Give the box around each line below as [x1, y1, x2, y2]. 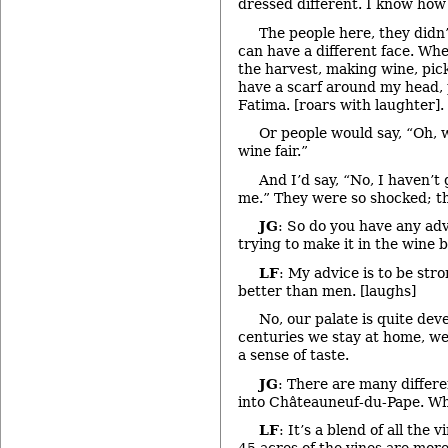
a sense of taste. [238, 347, 349, 364]
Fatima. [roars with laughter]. [238, 96, 444, 113]
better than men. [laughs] [238, 282, 416, 299]
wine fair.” [238, 143, 308, 160]
